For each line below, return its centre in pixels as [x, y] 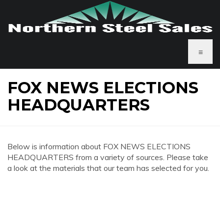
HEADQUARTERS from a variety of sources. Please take [108, 157]
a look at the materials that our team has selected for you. [108, 168]
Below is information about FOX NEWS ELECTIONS [99, 146]
